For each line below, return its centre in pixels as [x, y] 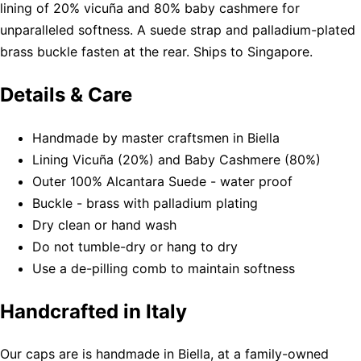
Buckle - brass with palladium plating [145, 203]
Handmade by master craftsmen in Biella [156, 137]
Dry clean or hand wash [104, 224]
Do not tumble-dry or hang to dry [135, 246]
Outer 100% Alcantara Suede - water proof [162, 181]
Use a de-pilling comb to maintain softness [164, 268]
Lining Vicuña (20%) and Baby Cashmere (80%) [176, 159]
